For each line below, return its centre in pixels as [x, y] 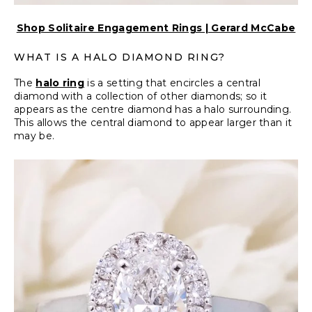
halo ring [60, 83]
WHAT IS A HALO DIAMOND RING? [120, 57]
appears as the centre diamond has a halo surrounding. [153, 109]
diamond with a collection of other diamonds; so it [141, 96]
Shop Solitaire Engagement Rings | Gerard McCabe [156, 28]
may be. [34, 136]
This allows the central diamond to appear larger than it [153, 123]
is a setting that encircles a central [172, 83]
